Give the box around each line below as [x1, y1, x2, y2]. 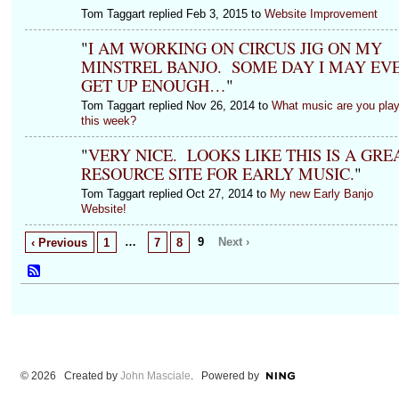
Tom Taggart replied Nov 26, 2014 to [80, 98, 272, 112]
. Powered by [190, 370, 259, 383]
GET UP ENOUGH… [80, 74, 226, 97]
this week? [80, 113, 136, 127]
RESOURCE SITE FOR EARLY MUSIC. [80, 162, 354, 185]
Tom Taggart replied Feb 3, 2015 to [80, 6, 265, 20]
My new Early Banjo [269, 186, 373, 200]
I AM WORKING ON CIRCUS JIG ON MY [87, 37, 382, 60]
